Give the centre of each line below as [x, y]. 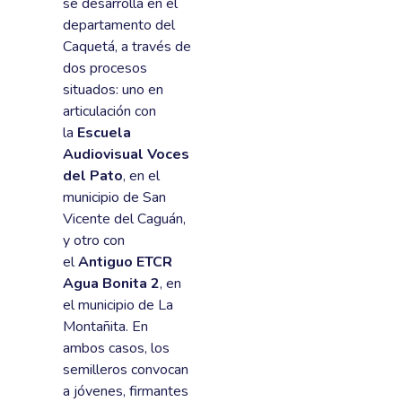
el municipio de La [118, 306]
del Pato [93, 176]
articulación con [109, 112]
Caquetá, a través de [127, 47]
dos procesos [105, 69]
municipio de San [114, 198]
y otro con [94, 241]
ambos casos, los [116, 349]
